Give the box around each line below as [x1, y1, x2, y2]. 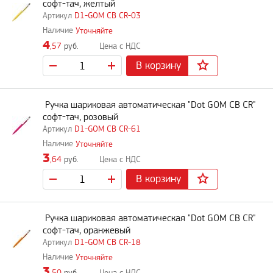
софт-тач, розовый [43, 112, 118, 122]
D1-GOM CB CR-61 [74, 125, 141, 133]
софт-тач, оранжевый [43, 225, 130, 236]
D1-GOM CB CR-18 [74, 238, 141, 247]
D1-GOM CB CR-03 [74, 12, 141, 20]
